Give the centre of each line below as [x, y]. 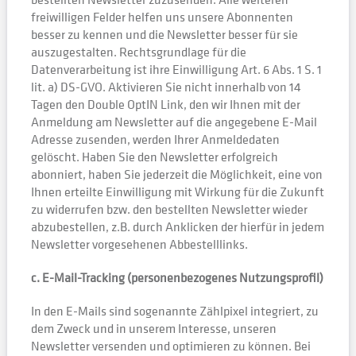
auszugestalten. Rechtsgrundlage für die [138, 52]
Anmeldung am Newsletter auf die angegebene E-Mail [174, 122]
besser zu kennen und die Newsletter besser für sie [164, 34]
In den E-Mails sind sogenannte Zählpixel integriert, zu [174, 311]
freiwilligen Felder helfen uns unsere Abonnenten [162, 17]
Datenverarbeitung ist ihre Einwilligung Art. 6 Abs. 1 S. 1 [176, 69]
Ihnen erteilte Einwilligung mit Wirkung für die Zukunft [177, 192]
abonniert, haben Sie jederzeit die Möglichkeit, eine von [176, 174]
